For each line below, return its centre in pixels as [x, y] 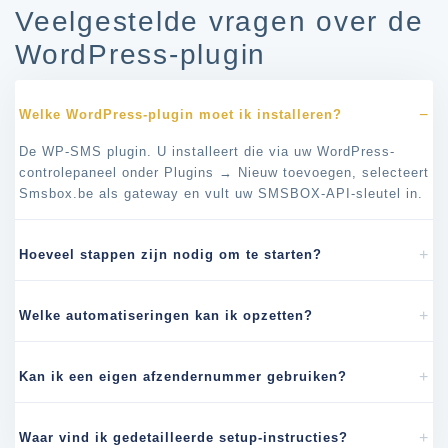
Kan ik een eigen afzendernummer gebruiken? [183, 376]
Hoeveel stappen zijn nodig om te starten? [170, 254]
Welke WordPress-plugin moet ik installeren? [180, 114]
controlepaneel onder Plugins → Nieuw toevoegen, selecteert [224, 172]
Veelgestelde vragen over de [219, 21]
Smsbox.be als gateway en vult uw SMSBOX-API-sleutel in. [221, 193]
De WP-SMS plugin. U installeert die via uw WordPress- [207, 151]
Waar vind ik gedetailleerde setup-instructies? [183, 437]
